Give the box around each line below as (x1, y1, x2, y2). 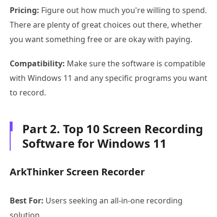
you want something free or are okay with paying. (10, 33, 192, 45)
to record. (10, 87, 46, 98)
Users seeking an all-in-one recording (44, 195, 183, 206)
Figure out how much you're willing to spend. (39, 4, 207, 15)
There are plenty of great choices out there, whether (10, 19, 202, 30)
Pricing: (10, 4, 39, 15)
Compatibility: (10, 58, 65, 69)
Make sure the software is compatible (65, 58, 205, 69)
